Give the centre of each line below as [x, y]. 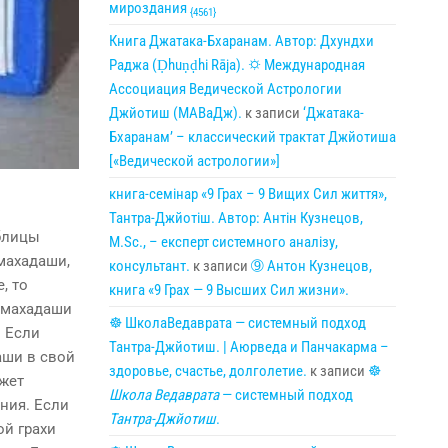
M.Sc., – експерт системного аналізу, [223, 242]
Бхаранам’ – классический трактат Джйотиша [252, 137]
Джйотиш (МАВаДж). [175, 113]
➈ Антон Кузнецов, [311, 266]
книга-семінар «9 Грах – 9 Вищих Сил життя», [247, 194]
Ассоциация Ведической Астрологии [225, 89]
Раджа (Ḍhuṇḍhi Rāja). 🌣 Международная [236, 65]
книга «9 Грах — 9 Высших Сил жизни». [228, 290]
